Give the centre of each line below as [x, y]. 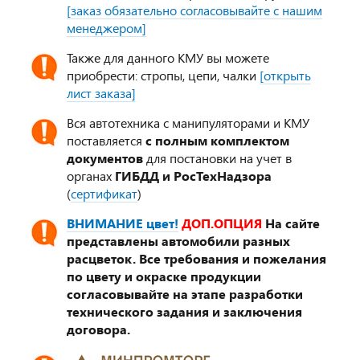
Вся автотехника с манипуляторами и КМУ [188, 123]
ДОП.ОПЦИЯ [222, 223]
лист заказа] [101, 93]
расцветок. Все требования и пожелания [196, 259]
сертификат [104, 194]
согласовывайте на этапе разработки [185, 294]
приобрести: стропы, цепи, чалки [163, 76]
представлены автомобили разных [178, 241]
